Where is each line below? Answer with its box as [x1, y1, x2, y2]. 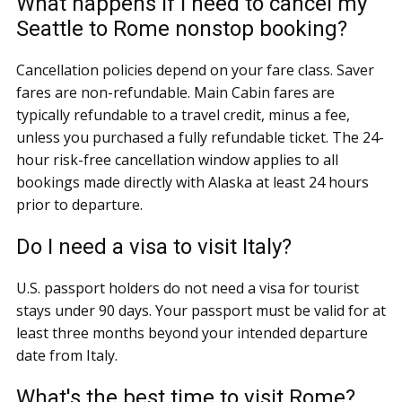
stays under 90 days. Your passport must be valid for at [16, 300, 386, 320]
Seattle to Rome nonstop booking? [16, 15, 347, 41]
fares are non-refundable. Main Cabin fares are [16, 82, 335, 102]
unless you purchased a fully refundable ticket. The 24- [16, 127, 384, 147]
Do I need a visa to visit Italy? [16, 233, 292, 259]
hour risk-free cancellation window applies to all [16, 149, 338, 170]
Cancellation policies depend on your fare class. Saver [16, 59, 374, 80]
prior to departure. [16, 194, 143, 214]
